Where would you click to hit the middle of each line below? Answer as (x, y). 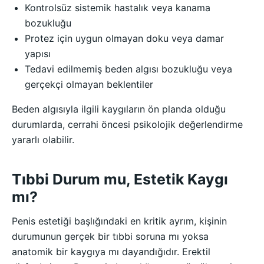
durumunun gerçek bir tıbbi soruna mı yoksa (110, 236)
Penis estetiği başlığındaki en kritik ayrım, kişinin (119, 221)
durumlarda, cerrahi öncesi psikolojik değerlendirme (127, 124)
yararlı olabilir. (43, 139)
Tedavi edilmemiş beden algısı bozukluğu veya (129, 69)
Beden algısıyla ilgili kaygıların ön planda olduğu (119, 109)
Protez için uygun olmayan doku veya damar (125, 38)
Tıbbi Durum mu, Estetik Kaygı (120, 179)
